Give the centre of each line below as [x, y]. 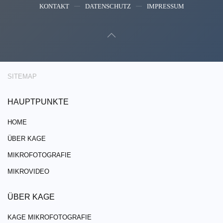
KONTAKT [54, 6]
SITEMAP [22, 76]
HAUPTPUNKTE [38, 102]
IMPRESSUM [165, 6]
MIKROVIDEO [28, 171]
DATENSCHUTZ [108, 6]
